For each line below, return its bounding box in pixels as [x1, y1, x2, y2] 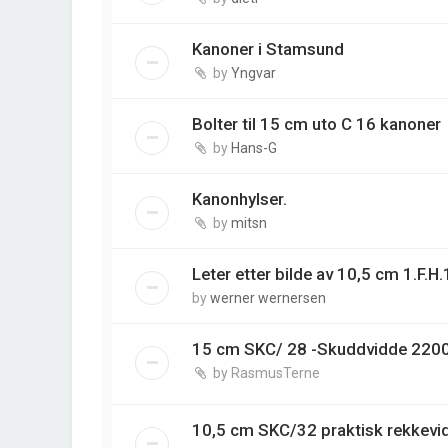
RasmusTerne [231, 364, 320, 381]
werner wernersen [210, 289, 326, 306]
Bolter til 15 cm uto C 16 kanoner [192, 113, 441, 134]
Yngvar [231, 64, 276, 81]
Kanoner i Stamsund [192, 38, 344, 59]
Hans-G [231, 139, 277, 156]
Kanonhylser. [192, 188, 287, 209]
